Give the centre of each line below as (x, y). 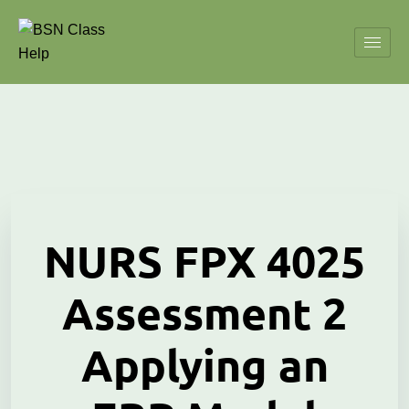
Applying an (204, 364)
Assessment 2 (204, 312)
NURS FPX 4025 (204, 260)
